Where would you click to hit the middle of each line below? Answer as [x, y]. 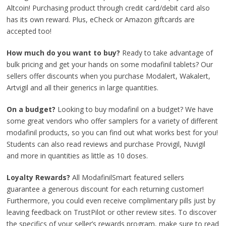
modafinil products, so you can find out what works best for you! [112, 132]
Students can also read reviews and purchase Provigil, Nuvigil [106, 144]
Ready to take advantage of [168, 53]
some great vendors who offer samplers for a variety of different [112, 121]
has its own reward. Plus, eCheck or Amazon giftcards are [101, 19]
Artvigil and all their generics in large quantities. [83, 88]
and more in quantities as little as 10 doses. [77, 156]
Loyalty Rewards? [40, 177]
